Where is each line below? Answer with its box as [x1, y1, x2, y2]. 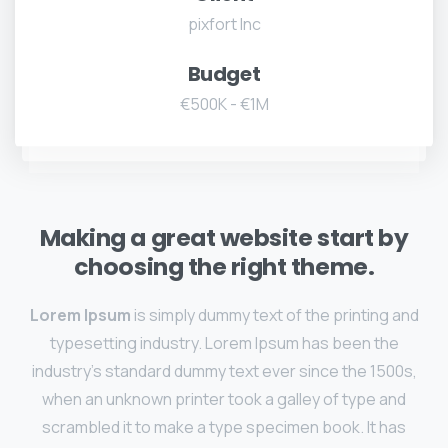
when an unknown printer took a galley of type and [42, 388, 406, 411]
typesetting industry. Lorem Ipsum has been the [49, 332, 399, 355]
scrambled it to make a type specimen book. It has [42, 416, 406, 439]
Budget [187, 60, 261, 89]
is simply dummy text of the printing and [130, 304, 419, 327]
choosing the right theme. [73, 250, 375, 284]
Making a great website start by [39, 221, 409, 255]
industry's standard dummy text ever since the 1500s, [31, 360, 417, 383]
